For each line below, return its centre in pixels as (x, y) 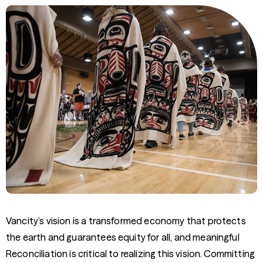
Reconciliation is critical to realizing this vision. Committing (131, 254)
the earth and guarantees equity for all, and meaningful (123, 237)
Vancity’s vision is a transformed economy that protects (126, 221)
